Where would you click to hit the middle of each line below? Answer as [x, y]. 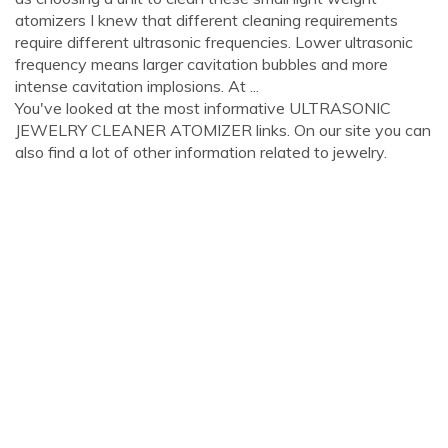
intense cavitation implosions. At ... [137, 86]
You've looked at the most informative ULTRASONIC [203, 108]
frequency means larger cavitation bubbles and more [201, 64]
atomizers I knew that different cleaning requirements [206, 20]
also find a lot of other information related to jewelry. [201, 152]
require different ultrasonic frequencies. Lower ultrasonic [214, 42]
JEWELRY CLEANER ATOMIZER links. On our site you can [223, 130]
